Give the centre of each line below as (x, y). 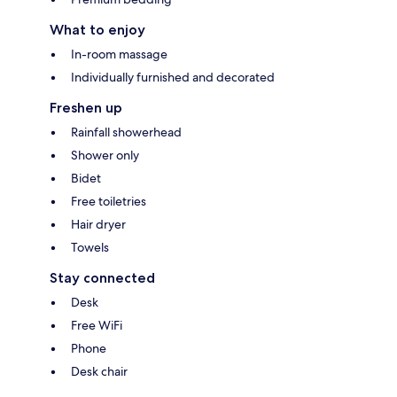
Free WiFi (97, 325)
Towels (90, 247)
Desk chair (99, 371)
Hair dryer (98, 224)
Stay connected (102, 277)
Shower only (105, 155)
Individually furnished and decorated (173, 77)
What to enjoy (97, 29)
